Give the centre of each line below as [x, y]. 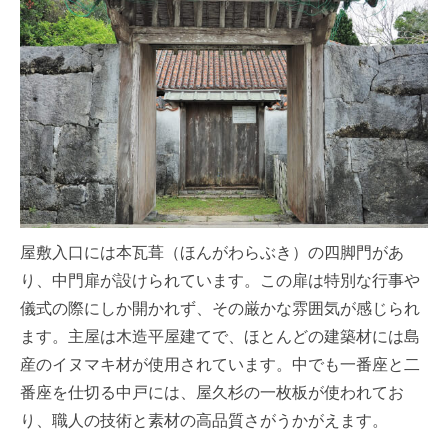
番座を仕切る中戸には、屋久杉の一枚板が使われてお [212, 391]
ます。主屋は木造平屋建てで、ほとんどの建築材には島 [220, 335]
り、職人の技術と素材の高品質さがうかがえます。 [204, 419]
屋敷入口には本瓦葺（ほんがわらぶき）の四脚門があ [212, 251]
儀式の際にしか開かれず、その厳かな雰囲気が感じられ [220, 307]
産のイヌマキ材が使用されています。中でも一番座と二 [220, 363]
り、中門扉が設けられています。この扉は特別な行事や [220, 279]
